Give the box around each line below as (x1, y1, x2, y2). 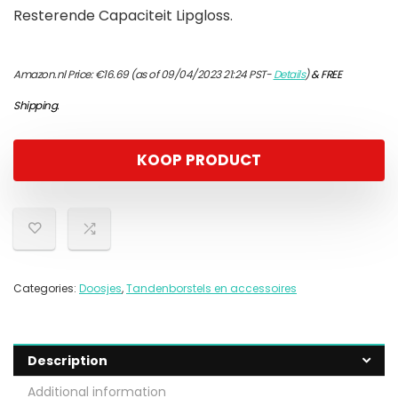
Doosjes (79, 281, 122, 297)
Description (28, 352, 107, 370)
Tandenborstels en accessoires (126, 281, 297, 297)
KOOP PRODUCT (137, 149, 261, 171)
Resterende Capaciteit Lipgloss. (13, 5, 233, 27)
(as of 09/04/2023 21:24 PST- (128, 67, 274, 83)
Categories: (13, 281, 79, 297)
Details (273, 67, 305, 83)
